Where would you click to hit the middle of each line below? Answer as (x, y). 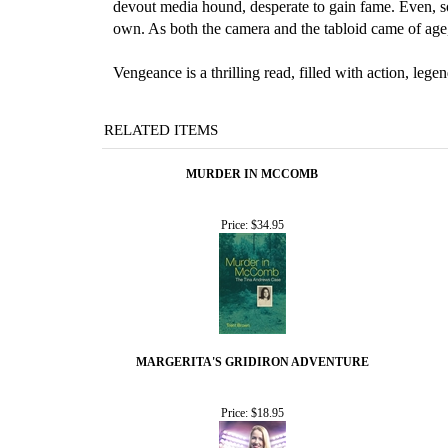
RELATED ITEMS (161, 129)
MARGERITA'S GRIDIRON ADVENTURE (252, 361)
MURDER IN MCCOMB (252, 173)
